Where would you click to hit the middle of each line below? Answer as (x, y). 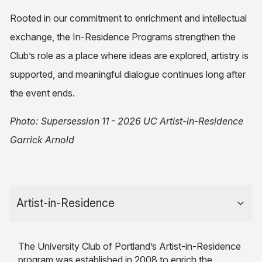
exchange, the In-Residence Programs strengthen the (123, 37)
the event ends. (42, 93)
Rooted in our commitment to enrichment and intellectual (128, 18)
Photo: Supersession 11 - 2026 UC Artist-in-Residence (127, 121)
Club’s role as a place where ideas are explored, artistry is (129, 55)
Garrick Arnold (42, 139)
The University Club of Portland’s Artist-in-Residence (130, 247)
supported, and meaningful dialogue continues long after (128, 74)
